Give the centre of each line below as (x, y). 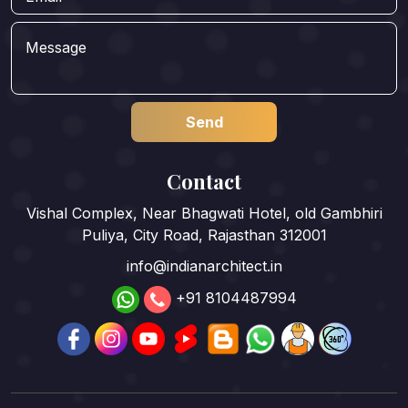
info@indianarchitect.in (204, 266)
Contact (204, 182)
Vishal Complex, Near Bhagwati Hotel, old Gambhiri (204, 214)
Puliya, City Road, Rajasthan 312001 (204, 235)
